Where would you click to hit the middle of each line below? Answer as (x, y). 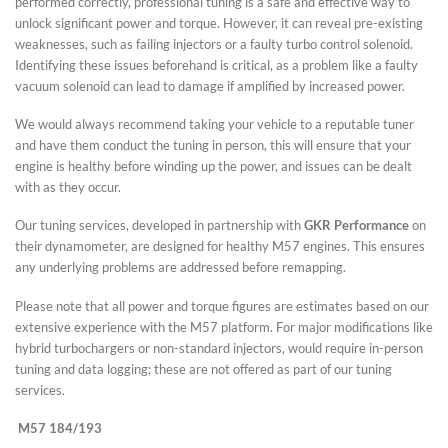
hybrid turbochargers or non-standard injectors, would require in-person (219, 347)
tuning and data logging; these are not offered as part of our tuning (203, 368)
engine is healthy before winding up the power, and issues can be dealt (213, 166)
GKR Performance (356, 225)
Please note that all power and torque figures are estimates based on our (222, 305)
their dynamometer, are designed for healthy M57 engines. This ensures (220, 246)
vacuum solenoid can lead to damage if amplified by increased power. (210, 85)
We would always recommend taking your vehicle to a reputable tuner (214, 124)
